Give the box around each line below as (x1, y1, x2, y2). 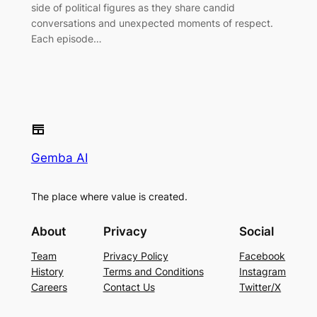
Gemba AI (30, 150, 88, 165)
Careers (30, 281, 67, 294)
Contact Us (103, 281, 155, 294)
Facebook (239, 250, 286, 263)
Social (239, 224, 275, 239)
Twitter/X (239, 281, 282, 294)
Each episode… (30, 32, 102, 45)
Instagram (239, 265, 287, 278)
